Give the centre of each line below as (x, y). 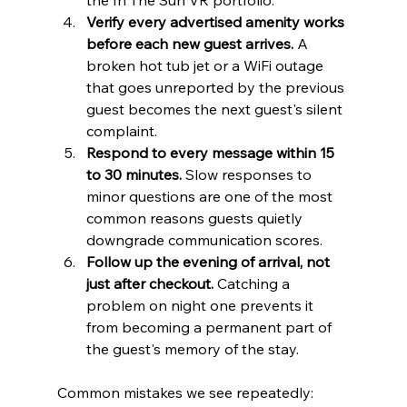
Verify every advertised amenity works (217, 22)
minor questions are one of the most (211, 197)
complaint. (121, 131)
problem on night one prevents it (201, 306)
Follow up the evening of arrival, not (209, 262)
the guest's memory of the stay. (192, 349)
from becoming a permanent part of (210, 328)
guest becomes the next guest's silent (216, 109)
